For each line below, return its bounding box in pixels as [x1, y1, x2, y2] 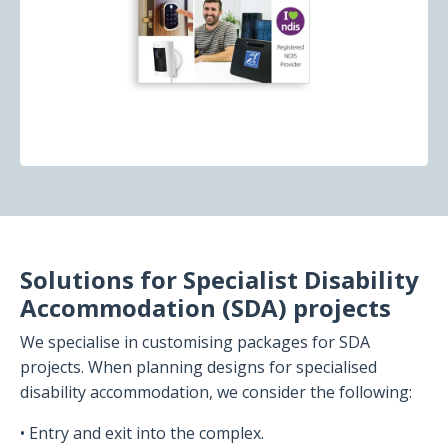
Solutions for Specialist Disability [20, 262, 419, 296]
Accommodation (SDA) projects [20, 290, 391, 324]
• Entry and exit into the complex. [20, 421, 264, 444]
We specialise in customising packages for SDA [20, 330, 370, 353]
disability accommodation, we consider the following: [20, 380, 412, 403]
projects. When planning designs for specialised [20, 355, 377, 378]
